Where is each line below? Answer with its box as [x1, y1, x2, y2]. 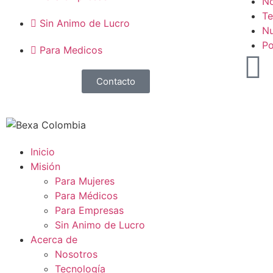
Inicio [30, 146, 55, 158]
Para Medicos [40, 44, 102, 57]
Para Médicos [55, 190, 118, 202]
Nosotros [55, 248, 97, 261]
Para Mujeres [55, 175, 115, 188]
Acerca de [30, 233, 77, 246]
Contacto [96, 76, 135, 88]
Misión [30, 160, 60, 173]
